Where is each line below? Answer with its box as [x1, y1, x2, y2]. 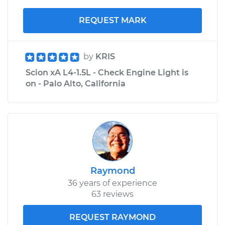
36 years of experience [68, 178, 157, 188]
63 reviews [91, 189, 134, 199]
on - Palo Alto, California [26, 78, 126, 88]
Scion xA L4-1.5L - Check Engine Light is [26, 67, 188, 77]
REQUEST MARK [78, 15, 147, 25]
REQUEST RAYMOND [69, 212, 156, 222]
